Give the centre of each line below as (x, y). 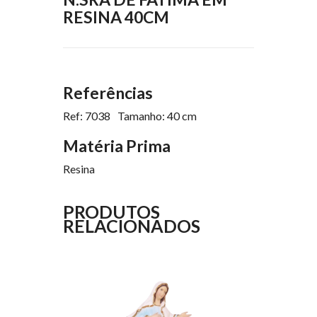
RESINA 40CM (116, 17)
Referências (108, 93)
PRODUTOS (111, 212)
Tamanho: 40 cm (157, 116)
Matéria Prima (117, 146)
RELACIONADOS (132, 226)
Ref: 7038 (87, 116)
